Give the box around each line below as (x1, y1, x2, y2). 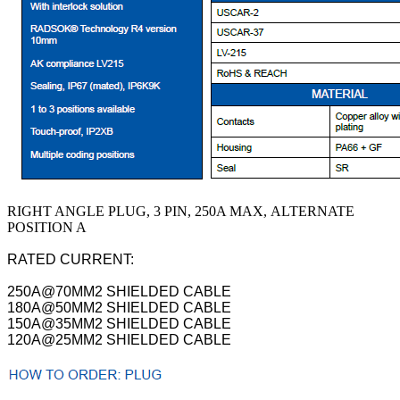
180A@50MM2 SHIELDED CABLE (7, 300, 231, 315)
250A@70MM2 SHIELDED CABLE (7, 284, 231, 299)
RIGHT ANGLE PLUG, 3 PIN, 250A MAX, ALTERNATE (7, 204, 354, 219)
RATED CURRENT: (7, 252, 134, 267)
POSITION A (7, 220, 87, 235)
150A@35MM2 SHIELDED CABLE (7, 316, 231, 331)
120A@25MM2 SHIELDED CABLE (7, 332, 231, 347)
